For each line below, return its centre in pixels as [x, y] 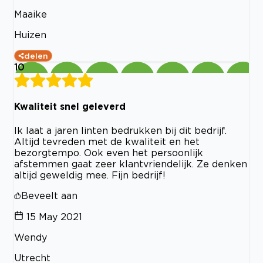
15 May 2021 [54, 216]
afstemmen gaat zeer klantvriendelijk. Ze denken [131, 163]
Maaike [31, 14]
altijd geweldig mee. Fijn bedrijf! [90, 175]
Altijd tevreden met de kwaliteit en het [107, 141]
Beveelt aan [49, 195]
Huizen [30, 35]
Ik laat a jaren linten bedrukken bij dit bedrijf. [120, 130]
